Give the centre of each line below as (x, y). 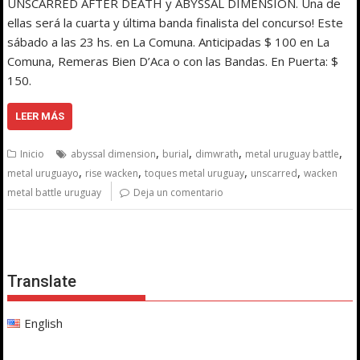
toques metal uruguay (195, 173)
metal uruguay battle (292, 153)
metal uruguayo (43, 173)
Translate (42, 281)
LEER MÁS (40, 116)
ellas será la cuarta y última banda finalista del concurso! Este (176, 22)
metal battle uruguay (55, 192)
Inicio (33, 153)
